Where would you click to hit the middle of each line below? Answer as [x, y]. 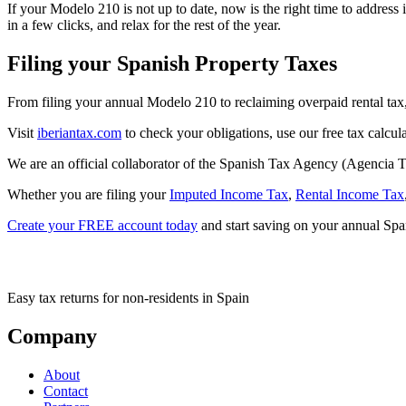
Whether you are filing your [88, 194]
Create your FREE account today [102, 225]
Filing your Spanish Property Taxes [172, 63]
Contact [66, 391]
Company [52, 336]
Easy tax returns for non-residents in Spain [128, 297]
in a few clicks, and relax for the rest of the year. [144, 25]
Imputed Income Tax [229, 194]
